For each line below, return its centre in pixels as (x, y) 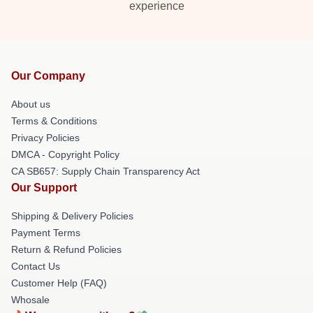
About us (31, 104)
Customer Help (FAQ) (59, 283)
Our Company (48, 76)
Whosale (30, 300)
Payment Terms (46, 233)
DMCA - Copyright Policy (65, 154)
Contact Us (36, 266)
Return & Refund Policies (66, 249)
